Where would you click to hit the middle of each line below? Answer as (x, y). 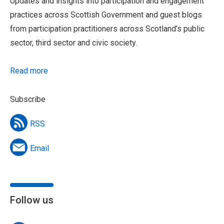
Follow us (32, 200)
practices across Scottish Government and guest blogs (106, 15)
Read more (29, 71)
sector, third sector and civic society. (73, 43)
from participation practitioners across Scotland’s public (107, 29)
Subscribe (28, 99)
